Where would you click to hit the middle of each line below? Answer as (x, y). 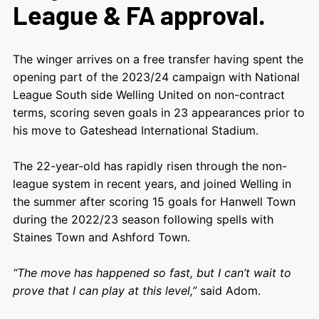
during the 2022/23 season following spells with (143, 219)
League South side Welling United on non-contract (148, 94)
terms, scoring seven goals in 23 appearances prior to (158, 112)
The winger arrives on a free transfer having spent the (158, 59)
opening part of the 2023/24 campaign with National (156, 77)
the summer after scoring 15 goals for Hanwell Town (154, 201)
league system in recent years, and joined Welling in (152, 183)
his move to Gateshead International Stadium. (135, 130)
